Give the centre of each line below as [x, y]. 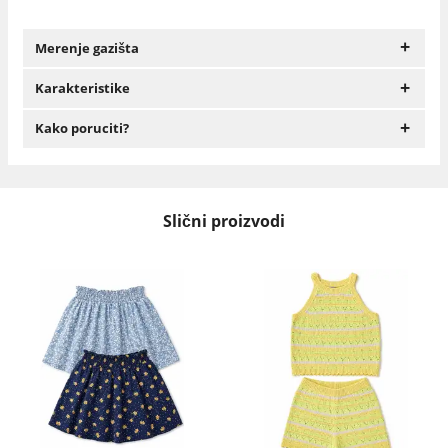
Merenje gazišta [86, 47]
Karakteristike [82, 88]
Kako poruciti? [81, 128]
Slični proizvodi [224, 220]
